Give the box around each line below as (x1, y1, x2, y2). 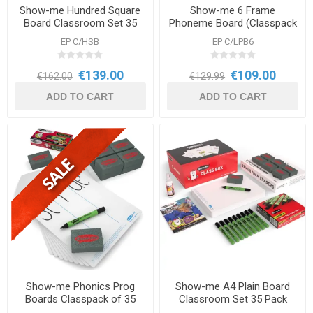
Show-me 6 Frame (190, 3, 276, 17)
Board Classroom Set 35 (23, 16, 137, 29)
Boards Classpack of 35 (24, 292, 136, 305)
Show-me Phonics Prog (25, 279, 135, 293)
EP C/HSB (61, 36, 100, 47)
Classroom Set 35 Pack (178, 292, 287, 305)
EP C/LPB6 (212, 36, 254, 47)
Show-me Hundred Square (20, 3, 141, 17)
